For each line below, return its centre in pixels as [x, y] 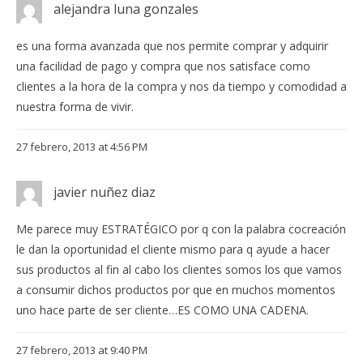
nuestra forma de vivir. [75, 107]
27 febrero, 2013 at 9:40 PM [82, 350]
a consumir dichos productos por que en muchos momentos [176, 290]
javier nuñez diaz [105, 192]
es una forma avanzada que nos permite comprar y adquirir [172, 46]
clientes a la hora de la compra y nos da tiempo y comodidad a [181, 87]
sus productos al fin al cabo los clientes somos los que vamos [179, 270]
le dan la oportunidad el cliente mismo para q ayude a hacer [173, 250]
